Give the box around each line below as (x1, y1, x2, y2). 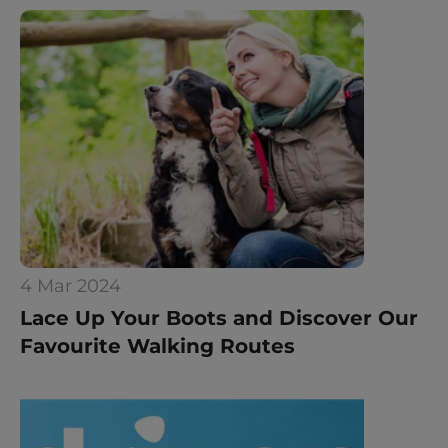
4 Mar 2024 (20, 275, 121, 297)
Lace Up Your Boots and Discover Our (20, 306, 418, 330)
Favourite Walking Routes (20, 334, 295, 358)
